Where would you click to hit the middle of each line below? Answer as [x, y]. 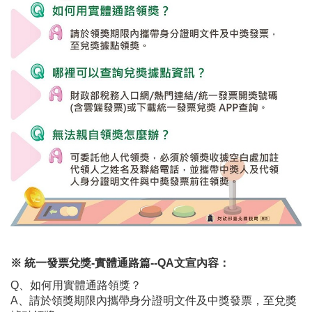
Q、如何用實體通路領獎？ [76, 286]
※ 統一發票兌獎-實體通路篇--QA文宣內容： [120, 263]
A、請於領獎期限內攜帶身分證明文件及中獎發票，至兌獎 [154, 301]
